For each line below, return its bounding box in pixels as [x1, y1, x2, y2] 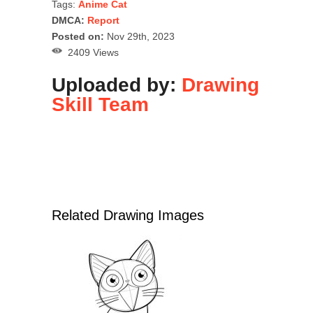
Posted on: [52, 31, 104, 43]
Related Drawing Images [52, 208, 204, 224]
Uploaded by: [52, 74, 182, 96]
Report [87, 15, 119, 27]
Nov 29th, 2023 [104, 31, 175, 43]
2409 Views [62, 47, 119, 59]
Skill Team [52, 94, 149, 116]
